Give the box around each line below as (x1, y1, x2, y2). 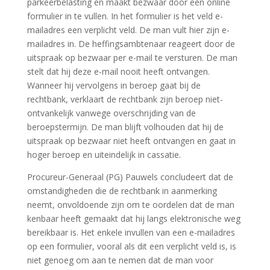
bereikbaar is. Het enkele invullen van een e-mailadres (27, 227, 235, 239)
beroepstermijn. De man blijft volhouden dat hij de (27, 121, 224, 133)
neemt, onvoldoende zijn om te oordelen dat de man (27, 199, 234, 211)
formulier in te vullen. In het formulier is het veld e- (27, 10, 223, 22)
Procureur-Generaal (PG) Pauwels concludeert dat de (27, 171, 233, 183)
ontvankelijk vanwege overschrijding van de (27, 107, 196, 119)
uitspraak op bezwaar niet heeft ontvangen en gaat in (27, 135, 236, 147)
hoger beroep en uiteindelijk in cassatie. (27, 149, 181, 161)
